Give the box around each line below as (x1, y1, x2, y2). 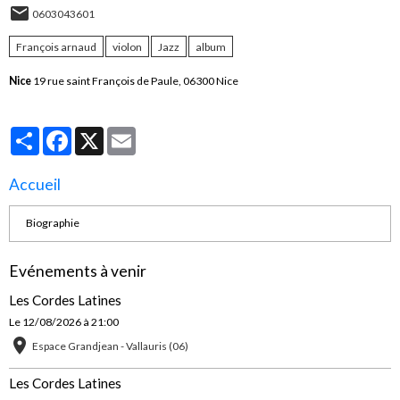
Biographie (25, 216, 79, 230)
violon (112, 39, 142, 54)
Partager (39, 126, 83, 140)
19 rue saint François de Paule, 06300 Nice (31, 73, 238, 87)
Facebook (71, 126, 119, 140)
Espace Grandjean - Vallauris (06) (32, 338, 188, 353)
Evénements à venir (9, 261, 146, 280)
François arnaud (16, 39, 96, 54)
